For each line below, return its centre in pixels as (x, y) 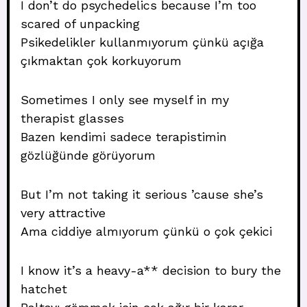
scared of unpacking (80, 24)
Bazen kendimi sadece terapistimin (124, 137)
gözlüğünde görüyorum (88, 155)
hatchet (44, 289)
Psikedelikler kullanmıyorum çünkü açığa (142, 42)
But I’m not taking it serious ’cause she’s (142, 194)
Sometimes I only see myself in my (125, 100)
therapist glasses (72, 118)
